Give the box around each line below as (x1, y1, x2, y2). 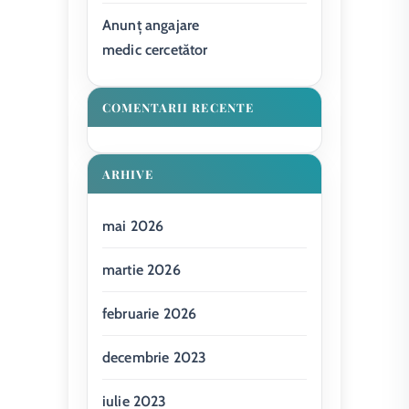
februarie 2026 (102, 304, 197, 322)
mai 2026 (102, 216, 164, 235)
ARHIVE (102, 165, 154, 182)
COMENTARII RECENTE (102, 99, 254, 115)
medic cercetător (102, 40, 208, 58)
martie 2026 (102, 260, 181, 278)
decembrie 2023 (102, 348, 207, 366)
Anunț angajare (102, 16, 200, 34)
